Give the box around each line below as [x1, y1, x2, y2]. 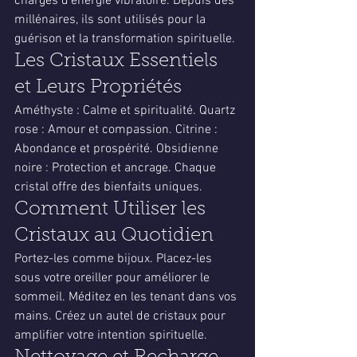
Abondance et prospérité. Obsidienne [14, 141, 222, 157]
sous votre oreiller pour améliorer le [14, 270, 213, 286]
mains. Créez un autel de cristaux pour [14, 308, 229, 324]
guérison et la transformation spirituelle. [14, 31, 235, 47]
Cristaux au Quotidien [14, 226, 214, 245]
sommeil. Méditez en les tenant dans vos [14, 289, 240, 305]
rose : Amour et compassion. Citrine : [14, 122, 221, 138]
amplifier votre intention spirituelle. [14, 328, 207, 343]
